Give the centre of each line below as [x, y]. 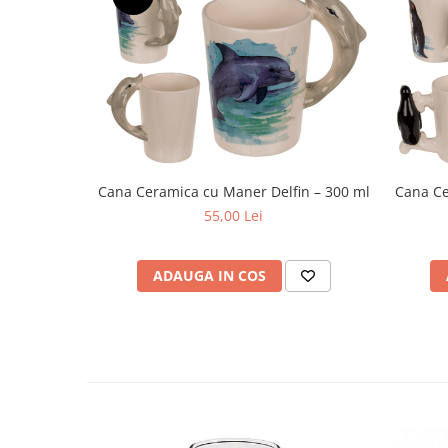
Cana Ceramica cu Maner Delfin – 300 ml [233, 192]
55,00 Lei [233, 216]
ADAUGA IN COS [209, 276]
